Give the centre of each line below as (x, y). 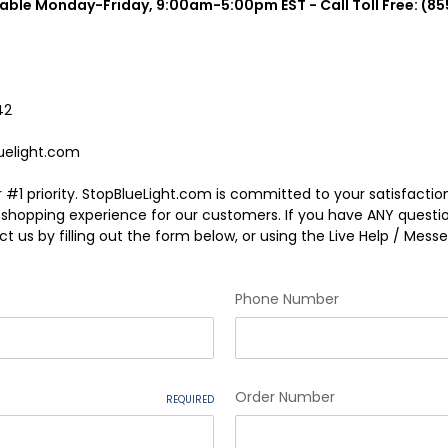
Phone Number (286, 298)
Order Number (284, 396)
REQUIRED (189, 399)
